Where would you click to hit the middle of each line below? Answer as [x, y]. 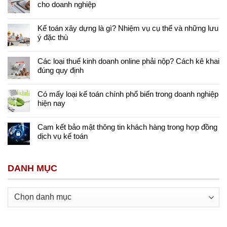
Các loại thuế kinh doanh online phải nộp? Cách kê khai [128, 61]
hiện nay [51, 103]
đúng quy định [61, 70]
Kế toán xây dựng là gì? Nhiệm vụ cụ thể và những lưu [128, 28]
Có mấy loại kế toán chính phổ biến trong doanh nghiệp [128, 94]
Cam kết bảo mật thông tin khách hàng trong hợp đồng [127, 127]
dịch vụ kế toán [63, 136]
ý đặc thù [53, 37]
